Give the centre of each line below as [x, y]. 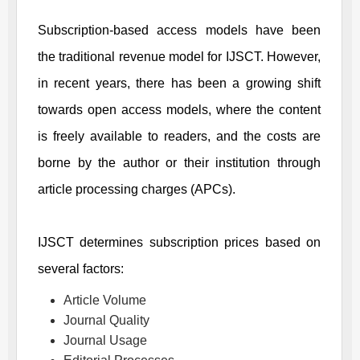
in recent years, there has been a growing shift [179, 83]
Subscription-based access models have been [179, 30]
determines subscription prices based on [197, 242]
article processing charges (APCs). [137, 189]
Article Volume [105, 300]
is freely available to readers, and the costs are [179, 136]
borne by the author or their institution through [179, 162]
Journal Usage [105, 340]
